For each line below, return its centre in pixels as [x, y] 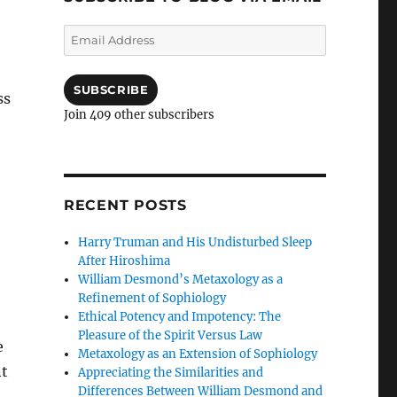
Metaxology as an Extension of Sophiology [198, 354]
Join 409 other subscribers [139, 114]
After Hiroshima [125, 261]
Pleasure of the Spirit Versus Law [171, 335]
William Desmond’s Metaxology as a [181, 279]
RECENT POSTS [125, 205]
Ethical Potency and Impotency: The [180, 316]
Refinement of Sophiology [152, 298]
